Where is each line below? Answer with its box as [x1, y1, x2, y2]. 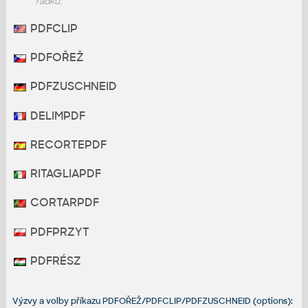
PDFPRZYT [27, 224, 89, 239]
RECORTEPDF [27, 137, 107, 152]
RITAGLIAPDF [27, 166, 101, 181]
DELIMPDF [27, 108, 85, 123]
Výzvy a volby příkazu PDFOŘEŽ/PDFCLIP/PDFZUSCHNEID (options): [12, 295, 293, 307]
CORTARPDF [27, 195, 99, 210]
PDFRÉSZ [27, 253, 81, 268]
